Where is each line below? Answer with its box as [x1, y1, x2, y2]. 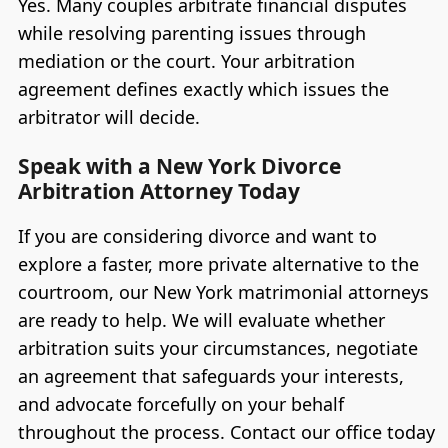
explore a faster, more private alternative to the [17, 251, 419, 276]
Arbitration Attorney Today [17, 176, 300, 205]
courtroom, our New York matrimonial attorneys [17, 279, 429, 304]
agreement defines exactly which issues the [17, 76, 389, 101]
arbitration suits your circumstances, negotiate [17, 335, 418, 360]
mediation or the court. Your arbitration [17, 48, 355, 73]
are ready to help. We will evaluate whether [17, 307, 385, 332]
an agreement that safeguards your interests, [17, 363, 404, 388]
